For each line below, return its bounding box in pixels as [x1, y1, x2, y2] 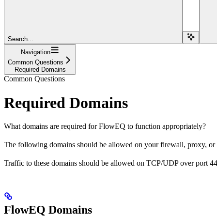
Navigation [21, 48, 50, 56]
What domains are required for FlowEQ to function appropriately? [4, 122, 206, 131]
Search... [8, 35, 33, 43]
